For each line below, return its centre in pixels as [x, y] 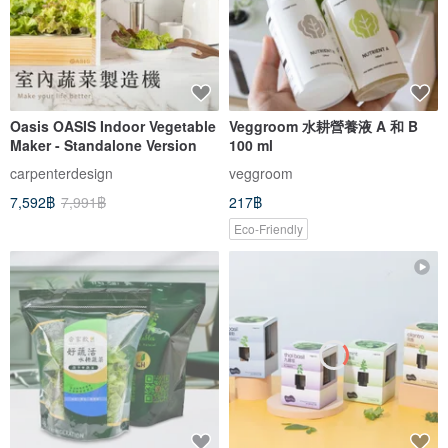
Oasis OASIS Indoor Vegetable [113, 126]
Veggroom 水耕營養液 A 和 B [323, 126]
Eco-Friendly [268, 228]
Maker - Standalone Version [103, 145]
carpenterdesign [61, 172]
